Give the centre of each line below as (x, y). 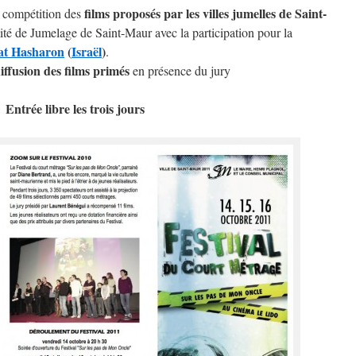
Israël (87, 51)
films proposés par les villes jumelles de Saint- (205, 13)
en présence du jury (180, 70)
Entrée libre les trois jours (75, 108)
